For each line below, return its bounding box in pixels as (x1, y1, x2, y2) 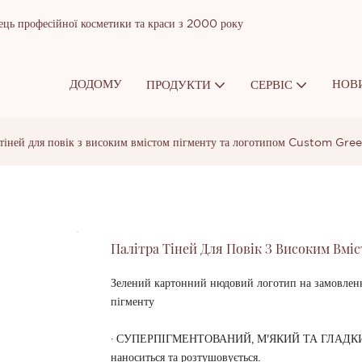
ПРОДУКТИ (145, 77, 211, 91)
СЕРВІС (250, 77, 293, 91)
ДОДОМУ (69, 76, 122, 90)
